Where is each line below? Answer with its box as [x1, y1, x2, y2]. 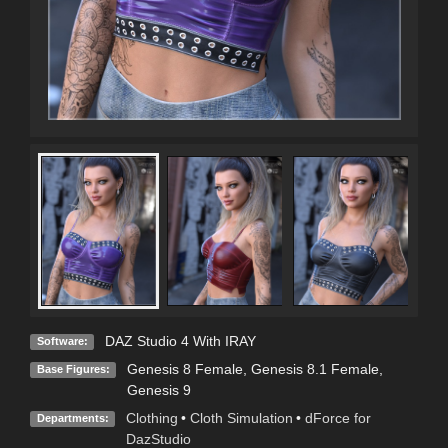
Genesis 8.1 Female [250, 361, 379, 377]
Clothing [125, 410, 178, 426]
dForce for [304, 410, 371, 426]
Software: [36, 335, 88, 348]
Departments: [36, 412, 109, 425]
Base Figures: [36, 363, 110, 376]
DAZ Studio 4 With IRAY [104, 333, 256, 349]
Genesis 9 [126, 382, 191, 398]
